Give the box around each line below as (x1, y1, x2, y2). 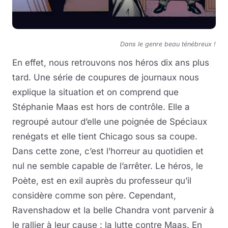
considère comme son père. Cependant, (12, 190, 176, 201)
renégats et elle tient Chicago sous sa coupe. (12, 131, 197, 141)
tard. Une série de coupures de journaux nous (12, 72, 199, 82)
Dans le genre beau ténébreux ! (120, 40, 216, 48)
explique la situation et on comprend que (12, 87, 179, 97)
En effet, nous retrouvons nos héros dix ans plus (12, 57, 209, 68)
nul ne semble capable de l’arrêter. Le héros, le (12, 160, 203, 171)
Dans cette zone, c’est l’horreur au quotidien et (12, 146, 204, 156)
